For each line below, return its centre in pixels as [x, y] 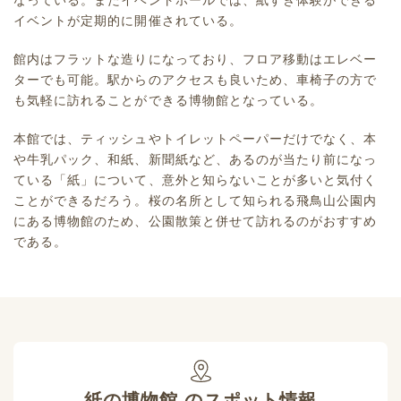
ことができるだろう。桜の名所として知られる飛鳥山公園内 [196, 201]
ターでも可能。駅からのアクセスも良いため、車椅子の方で [196, 80]
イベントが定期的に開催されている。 [128, 21]
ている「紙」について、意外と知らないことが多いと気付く [196, 180]
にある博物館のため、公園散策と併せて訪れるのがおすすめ [196, 222]
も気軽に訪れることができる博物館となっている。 [169, 101]
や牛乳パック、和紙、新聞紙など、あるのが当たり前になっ [196, 160]
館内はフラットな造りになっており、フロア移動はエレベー [196, 60]
